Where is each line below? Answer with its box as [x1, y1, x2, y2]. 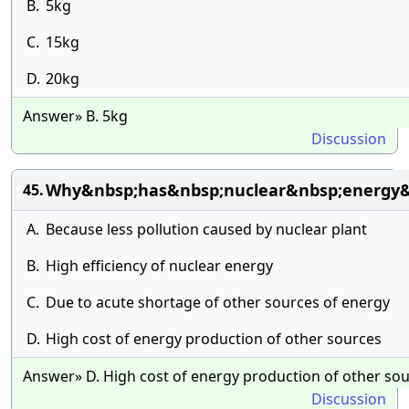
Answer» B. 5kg [23, 106, 128, 126]
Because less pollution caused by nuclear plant [46, 219, 367, 239]
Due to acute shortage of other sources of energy [46, 292, 390, 312]
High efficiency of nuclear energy [46, 256, 273, 276]
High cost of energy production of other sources [46, 329, 382, 349]
